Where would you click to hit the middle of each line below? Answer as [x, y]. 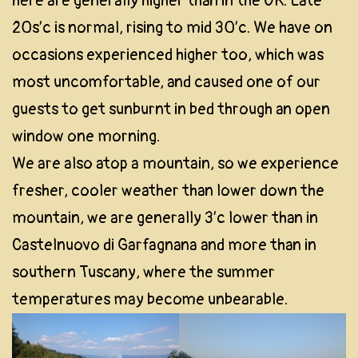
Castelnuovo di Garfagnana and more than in [164, 245]
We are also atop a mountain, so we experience [175, 164]
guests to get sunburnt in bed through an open [171, 109]
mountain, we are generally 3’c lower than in [165, 218]
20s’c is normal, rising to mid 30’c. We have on [172, 28]
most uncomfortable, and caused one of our [166, 82]
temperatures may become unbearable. [150, 300]
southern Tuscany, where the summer [143, 272]
